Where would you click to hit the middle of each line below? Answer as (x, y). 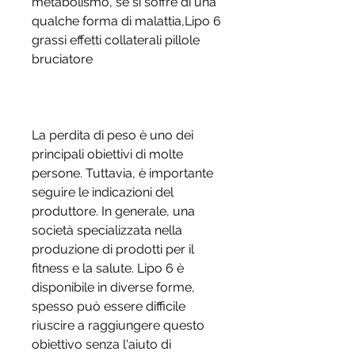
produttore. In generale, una (113, 212)
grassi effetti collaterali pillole (116, 40)
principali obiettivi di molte (107, 155)
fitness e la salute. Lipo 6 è (108, 269)
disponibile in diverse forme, (113, 288)
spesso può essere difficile (109, 307)
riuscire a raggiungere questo (118, 326)
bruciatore (62, 59)
